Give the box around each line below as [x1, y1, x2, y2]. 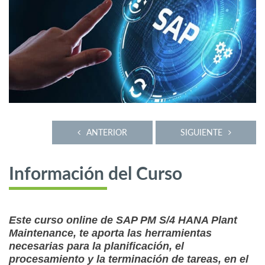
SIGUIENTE [180, 127, 222, 138]
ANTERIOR [86, 127, 127, 138]
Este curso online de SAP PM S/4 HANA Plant [9, 214, 237, 227]
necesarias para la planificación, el [9, 240, 184, 253]
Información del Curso [9, 166, 182, 184]
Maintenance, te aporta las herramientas [9, 227, 212, 240]
